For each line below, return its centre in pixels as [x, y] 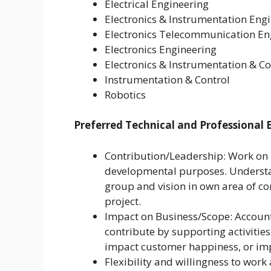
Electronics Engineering [161, 49]
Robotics [125, 94]
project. [123, 201]
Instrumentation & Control [167, 79]
